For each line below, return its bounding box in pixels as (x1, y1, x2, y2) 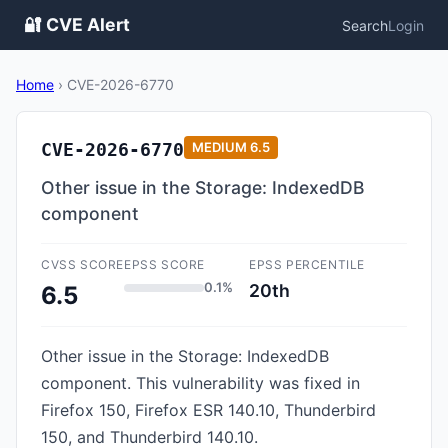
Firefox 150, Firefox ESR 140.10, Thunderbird (41, 400, 376, 420)
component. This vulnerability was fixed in (41, 373, 360, 393)
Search (342, 16, 388, 34)
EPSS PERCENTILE (249, 257, 365, 272)
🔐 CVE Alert (24, 14, 130, 35)
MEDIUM (192, 139, 247, 155)
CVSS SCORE (41, 257, 124, 272)
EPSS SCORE (124, 257, 205, 272)
